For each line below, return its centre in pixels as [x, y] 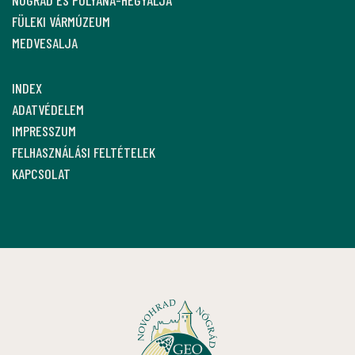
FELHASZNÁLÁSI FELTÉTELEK [84, 152]
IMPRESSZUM [44, 130]
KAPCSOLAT [41, 173]
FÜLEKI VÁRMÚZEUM [61, 21]
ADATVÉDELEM [48, 109]
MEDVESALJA [45, 42]
